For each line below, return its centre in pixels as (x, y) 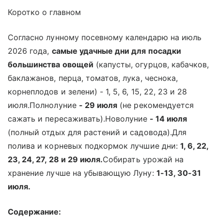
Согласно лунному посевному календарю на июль (105, 37)
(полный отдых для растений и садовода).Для (97, 132)
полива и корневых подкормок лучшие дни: (94, 146)
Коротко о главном (44, 12)
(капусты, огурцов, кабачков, (151, 64)
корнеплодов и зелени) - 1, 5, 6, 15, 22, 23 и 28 (98, 91)
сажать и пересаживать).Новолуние (78, 118)
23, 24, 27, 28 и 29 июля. (55, 159)
